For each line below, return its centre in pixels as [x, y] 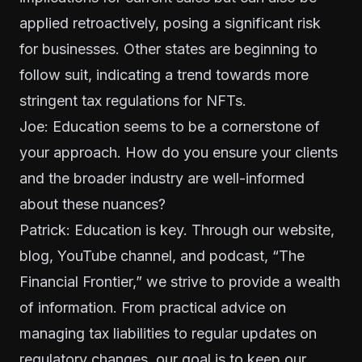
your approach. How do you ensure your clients [179, 152]
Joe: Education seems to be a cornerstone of [170, 126]
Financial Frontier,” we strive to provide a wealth [180, 282]
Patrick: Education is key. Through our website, [177, 230]
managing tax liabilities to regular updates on [168, 333]
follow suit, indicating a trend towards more [164, 75]
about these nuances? [93, 204]
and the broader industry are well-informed [162, 178]
